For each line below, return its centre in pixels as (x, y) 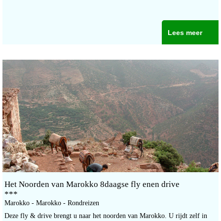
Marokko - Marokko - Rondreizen (52, 203)
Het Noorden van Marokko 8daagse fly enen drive (92, 184)
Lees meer (185, 33)
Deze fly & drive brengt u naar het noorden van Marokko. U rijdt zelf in (106, 216)
